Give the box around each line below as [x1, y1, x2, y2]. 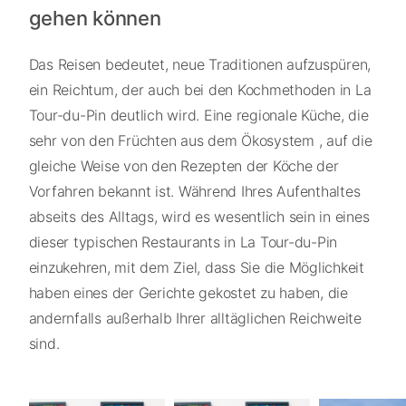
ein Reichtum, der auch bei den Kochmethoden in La [28, 81, 372, 100]
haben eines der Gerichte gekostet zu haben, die [28, 284, 348, 303]
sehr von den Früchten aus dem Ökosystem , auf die [28, 131, 372, 150]
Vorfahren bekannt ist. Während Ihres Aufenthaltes [28, 182, 361, 201]
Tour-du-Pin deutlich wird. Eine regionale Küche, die [28, 106, 369, 125]
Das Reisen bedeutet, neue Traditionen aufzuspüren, [28, 55, 371, 74]
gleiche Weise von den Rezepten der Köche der [28, 157, 339, 176]
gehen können [28, 6, 161, 31]
